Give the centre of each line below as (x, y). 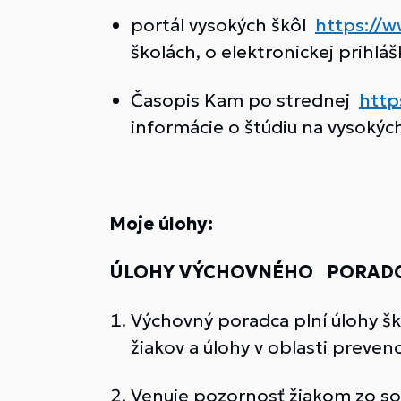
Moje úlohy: (161, 224)
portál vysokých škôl (223, 25)
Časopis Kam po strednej (245, 100)
